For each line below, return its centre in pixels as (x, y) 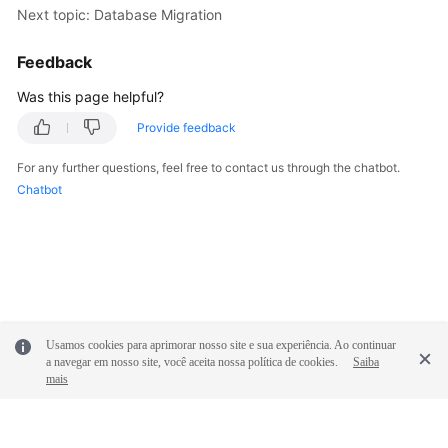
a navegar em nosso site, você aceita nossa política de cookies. (192, 361)
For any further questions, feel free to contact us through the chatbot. (208, 167)
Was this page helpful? (90, 96)
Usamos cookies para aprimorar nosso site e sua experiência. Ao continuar (221, 344)
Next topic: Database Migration (119, 14)
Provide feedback (186, 127)
